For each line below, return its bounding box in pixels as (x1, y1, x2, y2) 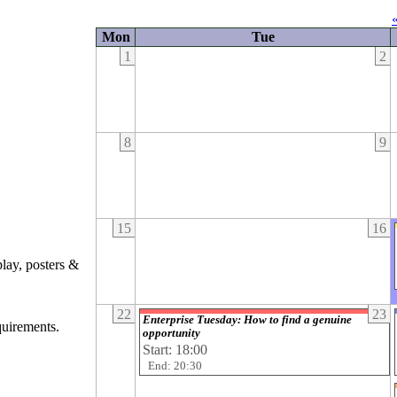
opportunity (143, 326, 200, 339)
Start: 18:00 (143, 341, 207, 357)
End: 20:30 (148, 359, 202, 372)
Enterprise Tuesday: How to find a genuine (143, 313, 352, 326)
